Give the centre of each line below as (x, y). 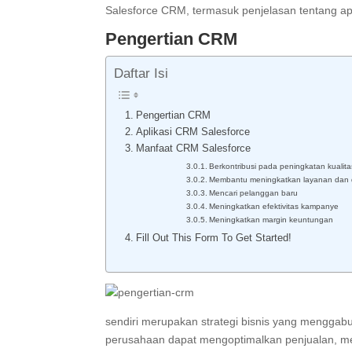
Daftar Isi (141, 74)
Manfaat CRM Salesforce (193, 149)
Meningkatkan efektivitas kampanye (274, 207)
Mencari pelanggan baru (254, 193)
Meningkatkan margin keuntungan (271, 220)
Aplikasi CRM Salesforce (194, 132)
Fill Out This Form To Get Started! (213, 238)
